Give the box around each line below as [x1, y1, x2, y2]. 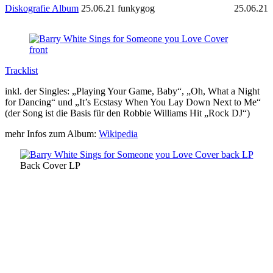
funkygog [118, 2, 155, 13]
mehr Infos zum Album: [5, 128, 99, 139]
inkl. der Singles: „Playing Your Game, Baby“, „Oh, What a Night [5, 85, 260, 96]
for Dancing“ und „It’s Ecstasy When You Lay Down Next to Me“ [5, 96, 261, 107]
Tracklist [5, 65, 38, 76]
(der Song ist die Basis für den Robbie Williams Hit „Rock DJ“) [5, 107, 250, 118]
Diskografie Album [5, 2, 79, 13]
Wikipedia [99, 128, 138, 139]
